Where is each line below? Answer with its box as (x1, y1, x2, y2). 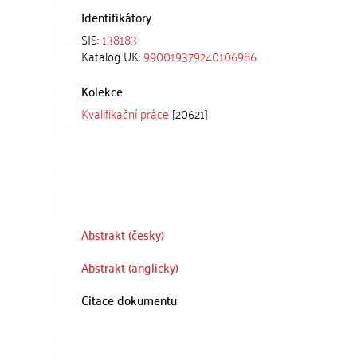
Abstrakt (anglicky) (81, 256, 178, 278)
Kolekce (81, 79, 123, 102)
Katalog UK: (81, 44, 143, 67)
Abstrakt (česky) (81, 223, 164, 245)
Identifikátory (81, 5, 151, 28)
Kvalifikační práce (81, 101, 169, 124)
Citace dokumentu (81, 288, 177, 311)
